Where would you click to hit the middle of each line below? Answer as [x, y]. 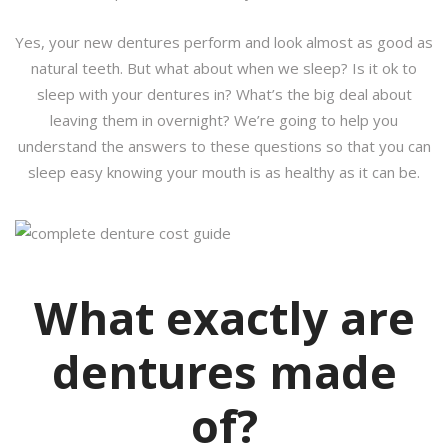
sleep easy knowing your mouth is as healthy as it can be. [224, 172]
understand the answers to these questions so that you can [224, 146]
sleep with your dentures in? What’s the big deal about [224, 94]
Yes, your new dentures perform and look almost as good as [224, 42]
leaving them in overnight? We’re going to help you [224, 120]
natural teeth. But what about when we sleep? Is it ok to [224, 68]
